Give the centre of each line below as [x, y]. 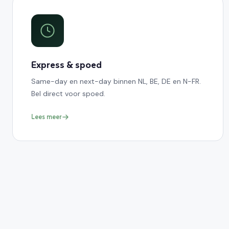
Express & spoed [66, 64]
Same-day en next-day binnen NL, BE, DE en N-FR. [116, 81]
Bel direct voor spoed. [68, 93]
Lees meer [47, 117]
